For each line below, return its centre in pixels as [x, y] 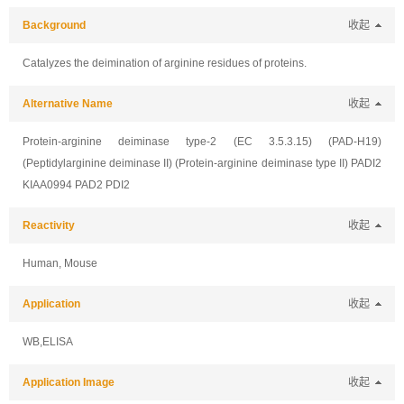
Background [54, 25]
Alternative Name [68, 104]
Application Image [69, 382]
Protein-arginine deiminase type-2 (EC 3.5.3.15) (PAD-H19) [202, 142]
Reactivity [49, 225]
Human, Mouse [60, 263]
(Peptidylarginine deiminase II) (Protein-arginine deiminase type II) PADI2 [202, 163]
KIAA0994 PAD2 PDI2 [76, 185]
